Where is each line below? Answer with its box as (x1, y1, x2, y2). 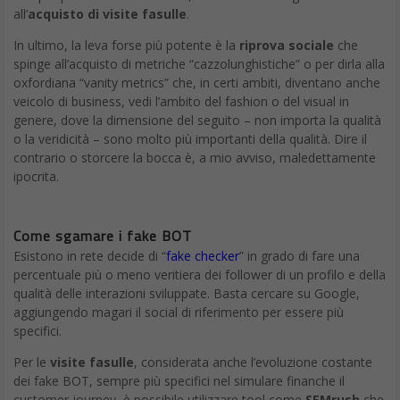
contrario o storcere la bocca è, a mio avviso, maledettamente (13, 149, 376, 167)
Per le (13, 354, 50, 371)
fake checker (166, 247, 239, 265)
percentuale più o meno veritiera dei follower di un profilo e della (13, 266, 386, 284)
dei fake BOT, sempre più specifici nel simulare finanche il (13, 372, 345, 390)
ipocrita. (13, 168, 59, 186)
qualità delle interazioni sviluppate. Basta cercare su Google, (13, 285, 360, 303)
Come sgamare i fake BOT (13, 225, 192, 247)
